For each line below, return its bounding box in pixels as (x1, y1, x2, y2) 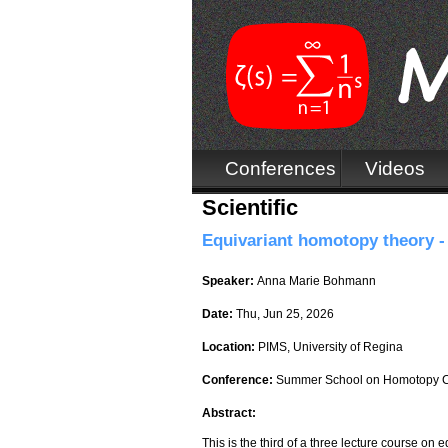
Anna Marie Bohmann (257, 274, 376, 289)
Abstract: (202, 406, 259, 421)
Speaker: (202, 274, 257, 289)
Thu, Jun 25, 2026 (236, 307, 334, 322)
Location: (202, 340, 258, 355)
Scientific (202, 195, 298, 220)
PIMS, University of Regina (258, 340, 403, 355)
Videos (365, 157, 426, 179)
